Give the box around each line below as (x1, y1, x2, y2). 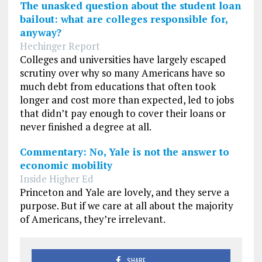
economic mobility (19, 158, 112, 172)
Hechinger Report (19, 39, 100, 53)
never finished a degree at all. (19, 119, 151, 133)
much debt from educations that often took (19, 79, 216, 93)
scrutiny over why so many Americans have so (19, 65, 225, 80)
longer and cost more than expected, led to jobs (19, 92, 234, 106)
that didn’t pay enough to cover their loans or (19, 106, 226, 120)
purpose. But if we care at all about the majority (19, 198, 233, 212)
